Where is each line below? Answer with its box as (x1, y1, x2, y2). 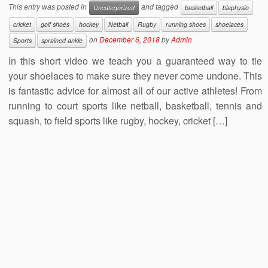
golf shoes (41, 19, 70, 29)
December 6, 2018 (99, 34, 160, 45)
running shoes (166, 19, 206, 29)
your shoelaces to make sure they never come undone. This (8, 69, 262, 83)
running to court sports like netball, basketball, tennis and (8, 99, 262, 113)
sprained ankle (41, 36, 83, 45)
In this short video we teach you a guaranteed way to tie (8, 54, 262, 68)
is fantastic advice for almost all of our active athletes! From (8, 84, 262, 98)
